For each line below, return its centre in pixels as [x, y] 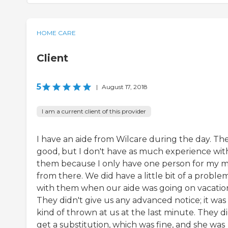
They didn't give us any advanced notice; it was [131, 201]
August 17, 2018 [125, 87]
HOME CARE [56, 33]
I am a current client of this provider [94, 111]
